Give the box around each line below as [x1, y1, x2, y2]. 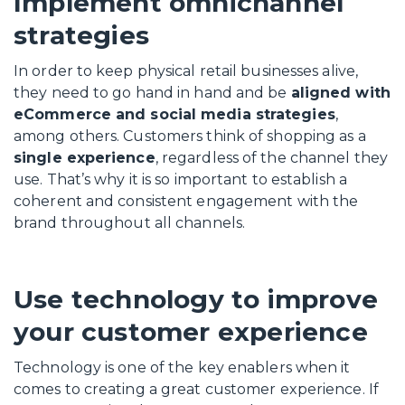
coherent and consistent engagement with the [14, 193, 359, 210]
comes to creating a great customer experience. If [14, 381, 379, 398]
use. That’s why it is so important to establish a [14, 171, 347, 188]
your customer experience [14, 316, 368, 347]
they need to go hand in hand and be [14, 84, 291, 101]
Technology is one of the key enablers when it [14, 359, 351, 376]
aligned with [290, 84, 391, 101]
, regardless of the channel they [155, 149, 388, 166]
